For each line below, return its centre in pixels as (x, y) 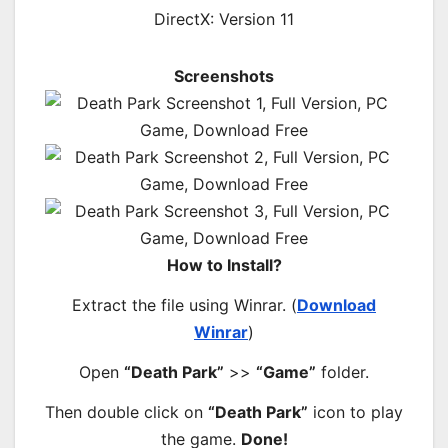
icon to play (355, 411)
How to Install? (224, 265)
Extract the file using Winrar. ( (184, 305)
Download (336, 305)
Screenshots (224, 76)
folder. (342, 371)
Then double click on (126, 411)
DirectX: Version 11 (224, 19)
